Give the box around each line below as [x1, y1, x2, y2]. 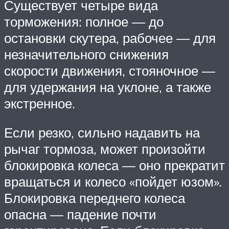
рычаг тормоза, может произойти [4, 141, 205, 157]
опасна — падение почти [4, 206, 156, 223]
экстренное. [4, 95, 75, 111]
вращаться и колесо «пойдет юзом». [4, 173, 222, 190]
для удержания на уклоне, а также [4, 78, 211, 95]
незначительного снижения [4, 45, 169, 62]
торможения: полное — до [4, 13, 164, 30]
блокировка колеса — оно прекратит [4, 157, 225, 174]
